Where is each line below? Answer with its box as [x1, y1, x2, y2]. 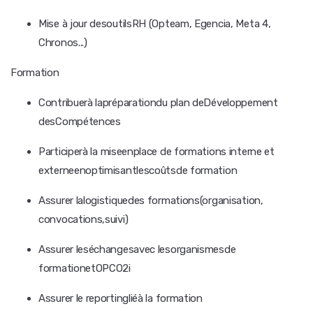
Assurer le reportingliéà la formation [38, 292, 203, 305]
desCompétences [38, 115, 121, 128]
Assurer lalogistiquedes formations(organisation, [38, 194, 263, 207]
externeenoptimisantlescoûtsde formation [38, 164, 238, 177]
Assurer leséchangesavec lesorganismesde [38, 243, 236, 256]
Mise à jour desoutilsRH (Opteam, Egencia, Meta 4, [38, 17, 271, 30]
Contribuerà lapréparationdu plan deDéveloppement [38, 96, 278, 109]
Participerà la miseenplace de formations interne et [38, 145, 275, 158]
